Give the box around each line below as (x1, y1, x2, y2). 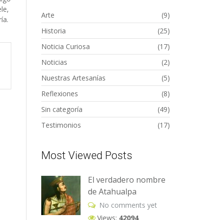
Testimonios (41, 120, 81, 130)
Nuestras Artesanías (41, 73, 106, 82)
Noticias (41, 57, 67, 67)
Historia (41, 26, 66, 35)
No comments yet (99, 200, 157, 210)
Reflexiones (41, 89, 78, 98)
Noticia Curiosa (41, 42, 90, 51)
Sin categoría (41, 105, 82, 114)
